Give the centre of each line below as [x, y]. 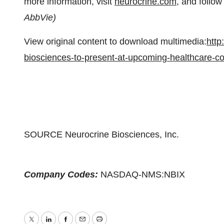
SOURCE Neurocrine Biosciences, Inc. [101, 134]
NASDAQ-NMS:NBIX [143, 174]
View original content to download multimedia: [115, 41]
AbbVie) [40, 17]
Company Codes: [62, 174]
